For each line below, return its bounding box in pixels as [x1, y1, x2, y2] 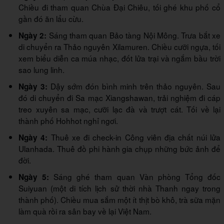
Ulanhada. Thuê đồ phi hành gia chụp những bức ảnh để [18, 142, 220, 154]
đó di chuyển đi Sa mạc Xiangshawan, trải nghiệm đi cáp [18, 91, 220, 103]
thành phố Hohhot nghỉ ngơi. [18, 114, 118, 126]
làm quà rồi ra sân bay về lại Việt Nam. [18, 205, 151, 216]
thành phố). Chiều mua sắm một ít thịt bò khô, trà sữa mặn [18, 193, 220, 205]
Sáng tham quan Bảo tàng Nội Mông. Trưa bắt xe [46, 29, 221, 40]
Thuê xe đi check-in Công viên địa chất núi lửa [47, 131, 221, 142]
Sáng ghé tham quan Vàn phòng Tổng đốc [49, 170, 221, 182]
